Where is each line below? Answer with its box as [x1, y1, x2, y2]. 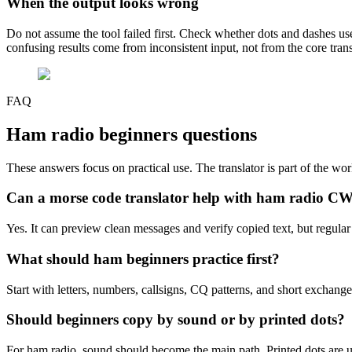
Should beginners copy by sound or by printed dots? [6, 311, 345, 328]
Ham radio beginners [6, 123, 178, 145]
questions [178, 123, 257, 145]
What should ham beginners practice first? [6, 250, 280, 267]
